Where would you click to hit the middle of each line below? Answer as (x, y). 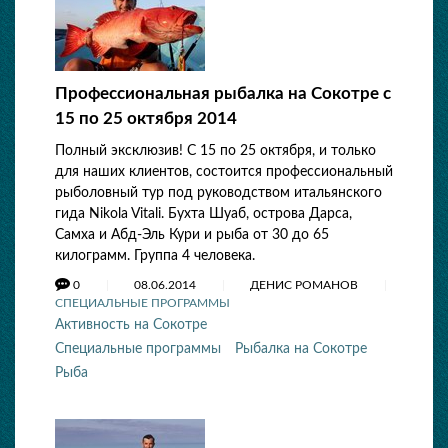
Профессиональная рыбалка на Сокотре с (223, 93)
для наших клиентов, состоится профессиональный (224, 172)
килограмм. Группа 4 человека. (155, 256)
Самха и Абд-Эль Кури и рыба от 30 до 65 (192, 235)
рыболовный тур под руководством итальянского (218, 193)
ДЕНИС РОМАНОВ (305, 285)
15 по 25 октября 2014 (146, 118)
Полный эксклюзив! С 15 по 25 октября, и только (215, 151)
